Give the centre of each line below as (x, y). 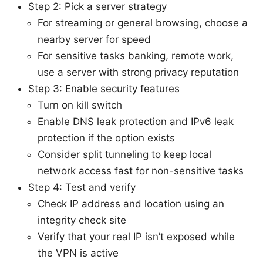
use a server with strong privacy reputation (138, 72)
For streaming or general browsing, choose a (143, 23)
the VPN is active (78, 253)
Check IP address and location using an (131, 203)
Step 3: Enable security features (104, 88)
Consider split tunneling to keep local (124, 154)
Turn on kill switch (80, 105)
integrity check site (82, 220)
